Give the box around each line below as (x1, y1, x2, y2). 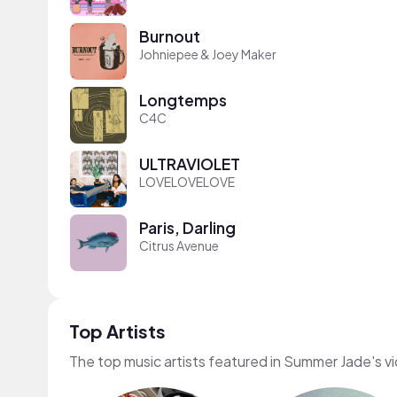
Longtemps (139, 90, 227, 110)
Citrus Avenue (139, 237, 219, 253)
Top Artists (69, 320, 166, 342)
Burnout (139, 26, 200, 46)
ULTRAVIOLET (139, 153, 240, 174)
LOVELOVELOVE (139, 173, 235, 190)
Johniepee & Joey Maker (139, 45, 276, 62)
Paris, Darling (139, 217, 236, 237)
